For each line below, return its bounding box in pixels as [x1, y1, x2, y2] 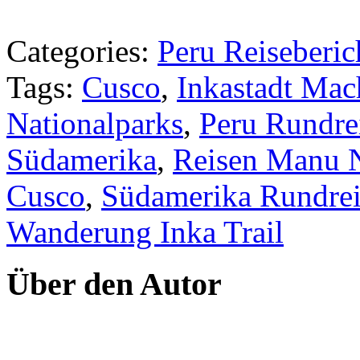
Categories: [6, 34, 157, 69]
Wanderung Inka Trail [6, 215, 284, 250]
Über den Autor [6, 265, 222, 302]
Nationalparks [6, 106, 183, 141]
